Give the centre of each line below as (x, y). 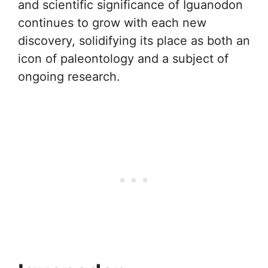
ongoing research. (69, 77)
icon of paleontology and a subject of (123, 59)
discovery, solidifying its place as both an (134, 41)
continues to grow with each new (112, 23)
